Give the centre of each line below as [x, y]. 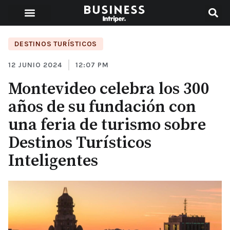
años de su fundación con [102, 107]
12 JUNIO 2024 [35, 65]
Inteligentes [53, 161]
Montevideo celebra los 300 [109, 89]
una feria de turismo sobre [107, 125]
